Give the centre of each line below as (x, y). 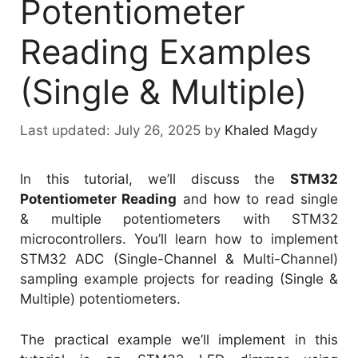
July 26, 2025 (157, 131)
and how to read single (258, 199)
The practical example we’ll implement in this (179, 339)
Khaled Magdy (271, 131)
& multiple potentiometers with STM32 (179, 219)
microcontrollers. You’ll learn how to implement (179, 239)
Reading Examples (166, 51)
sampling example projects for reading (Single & (179, 279)
